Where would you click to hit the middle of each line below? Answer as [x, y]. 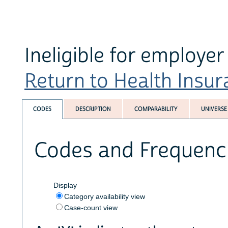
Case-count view [91, 207]
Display [65, 185]
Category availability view [104, 196]
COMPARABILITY [156, 109]
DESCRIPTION [93, 109]
